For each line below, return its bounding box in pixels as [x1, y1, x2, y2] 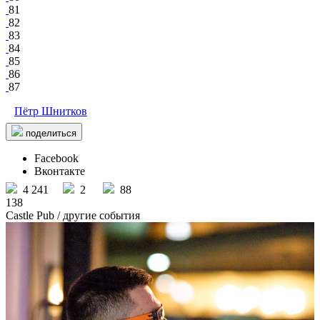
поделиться [26, 128, 76, 139]
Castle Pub [6, 209, 54, 222]
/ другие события [54, 209, 140, 222]
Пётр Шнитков [14, 105, 87, 118]
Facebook [34, 152, 79, 165]
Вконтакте [34, 165, 85, 178]
